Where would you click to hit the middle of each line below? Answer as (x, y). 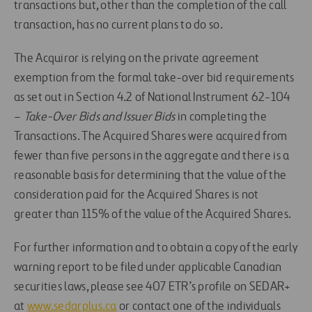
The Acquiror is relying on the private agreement (137, 59)
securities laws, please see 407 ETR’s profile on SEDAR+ (153, 287)
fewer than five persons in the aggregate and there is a (152, 156)
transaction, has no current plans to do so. (118, 25)
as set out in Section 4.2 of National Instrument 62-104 (152, 98)
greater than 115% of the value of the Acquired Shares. (153, 215)
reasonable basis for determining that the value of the (150, 176)
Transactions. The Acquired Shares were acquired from (151, 137)
